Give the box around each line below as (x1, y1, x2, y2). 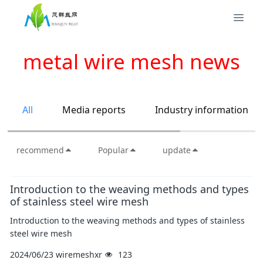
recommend (16, 144, 65, 156)
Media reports (62, 103, 126, 116)
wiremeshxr (56, 249, 102, 260)
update (163, 144, 191, 156)
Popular (98, 144, 129, 156)
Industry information (155, 103, 249, 116)
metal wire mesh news (23, 48, 240, 75)
